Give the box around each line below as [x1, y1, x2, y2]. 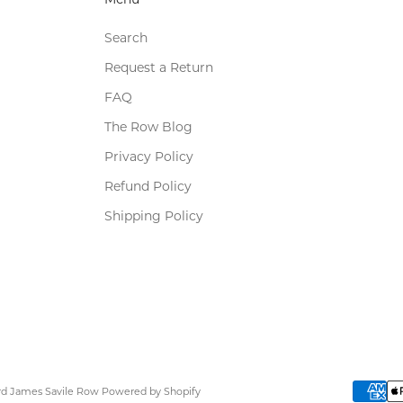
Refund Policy [103, 177, 192, 194]
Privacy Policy [103, 148, 193, 165]
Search [103, 29, 148, 46]
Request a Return [103, 58, 213, 76]
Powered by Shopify [101, 384, 201, 398]
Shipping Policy [103, 207, 203, 224]
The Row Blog [103, 118, 193, 135]
